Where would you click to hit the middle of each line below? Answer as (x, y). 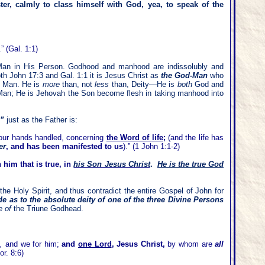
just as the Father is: (42, 120)
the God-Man (184, 75)
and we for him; (32, 244)
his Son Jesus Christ (112, 164)
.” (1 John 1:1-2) (153, 146)
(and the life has (195, 138)
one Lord (95, 244)
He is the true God (190, 164)
